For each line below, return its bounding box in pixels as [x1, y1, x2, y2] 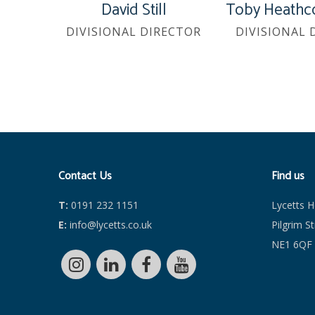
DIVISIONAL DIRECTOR [66, 23, 202, 39]
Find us [271, 166, 304, 186]
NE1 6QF [271, 237, 312, 251]
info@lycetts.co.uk [67, 217, 153, 231]
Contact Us [58, 166, 112, 186]
